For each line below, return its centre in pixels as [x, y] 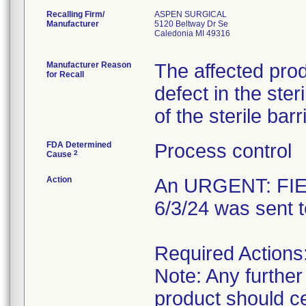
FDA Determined [79, 145]
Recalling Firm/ [75, 14]
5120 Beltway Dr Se [191, 24]
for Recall [65, 74]
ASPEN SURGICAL [191, 14]
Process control [223, 151]
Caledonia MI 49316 [192, 33]
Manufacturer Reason [89, 65]
